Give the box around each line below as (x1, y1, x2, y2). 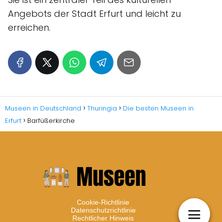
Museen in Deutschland (5, 103, 81, 113)
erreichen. (8, 21, 51, 34)
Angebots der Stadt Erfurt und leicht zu (8, 7, 181, 20)
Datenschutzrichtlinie (70, 206, 136, 214)
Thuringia (87, 103, 117, 113)
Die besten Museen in (123, 103, 194, 113)
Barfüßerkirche (27, 115, 75, 125)
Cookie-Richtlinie (77, 198, 129, 206)
